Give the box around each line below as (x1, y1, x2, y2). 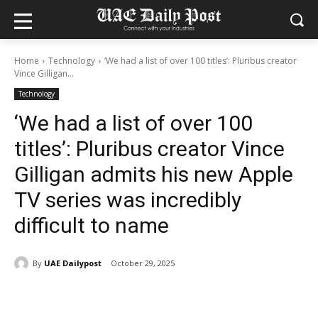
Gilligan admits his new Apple (14, 162, 293, 187)
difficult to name (14, 213, 169, 238)
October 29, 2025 (111, 258, 175, 269)
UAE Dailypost (44, 257, 102, 268)
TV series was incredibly (14, 187, 241, 212)
